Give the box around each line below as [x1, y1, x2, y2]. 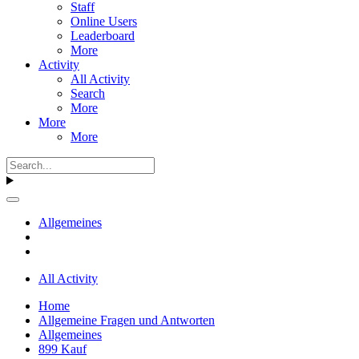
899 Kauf [38, 341, 87, 356]
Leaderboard [71, 28, 135, 42]
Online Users [71, 14, 137, 28]
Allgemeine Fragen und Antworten [38, 313, 215, 327]
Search [71, 86, 105, 100]
